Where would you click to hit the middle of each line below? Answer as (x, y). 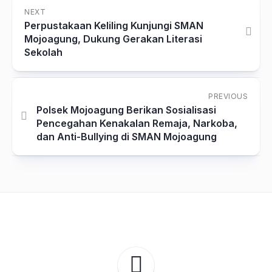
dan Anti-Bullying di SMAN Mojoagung (127, 137)
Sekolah (43, 52)
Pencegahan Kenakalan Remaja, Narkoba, (137, 123)
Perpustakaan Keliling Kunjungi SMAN (114, 25)
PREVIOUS (228, 96)
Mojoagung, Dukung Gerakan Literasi (113, 39)
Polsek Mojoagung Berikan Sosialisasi (126, 110)
